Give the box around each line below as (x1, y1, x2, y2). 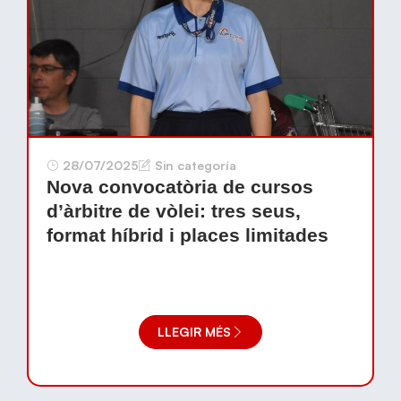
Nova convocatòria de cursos (47, 176, 313, 197)
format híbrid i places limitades (47, 225, 328, 245)
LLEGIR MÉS (158, 324, 231, 339)
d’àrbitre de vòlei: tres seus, (47, 200, 301, 221)
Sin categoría (155, 158, 236, 173)
